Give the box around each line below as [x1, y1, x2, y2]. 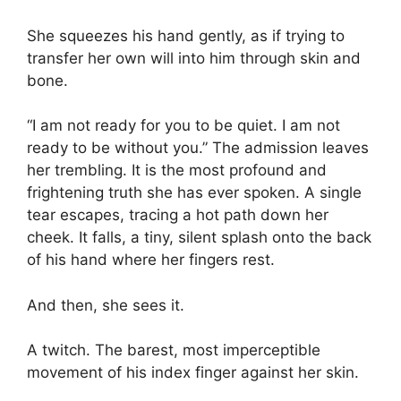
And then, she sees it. [27, 295, 184, 314]
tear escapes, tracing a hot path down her [27, 206, 328, 224]
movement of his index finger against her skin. [27, 363, 359, 381]
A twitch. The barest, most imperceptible [27, 341, 320, 359]
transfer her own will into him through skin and [27, 48, 361, 67]
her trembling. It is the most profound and [27, 161, 327, 179]
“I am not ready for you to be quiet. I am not [27, 116, 340, 134]
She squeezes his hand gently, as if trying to [27, 26, 345, 45]
